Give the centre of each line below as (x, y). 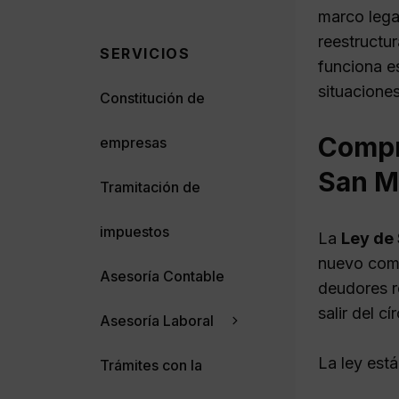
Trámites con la (151, 365)
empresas (133, 142)
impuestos (134, 231)
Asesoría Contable (162, 276)
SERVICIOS (145, 53)
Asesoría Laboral (157, 320)
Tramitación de (150, 187)
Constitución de (152, 98)
